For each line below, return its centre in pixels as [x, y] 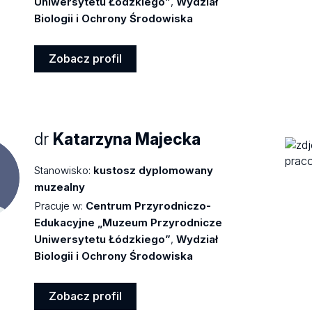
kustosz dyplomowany [154, 170]
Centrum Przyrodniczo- [149, 206]
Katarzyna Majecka [127, 139]
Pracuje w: [59, 206]
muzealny [60, 187]
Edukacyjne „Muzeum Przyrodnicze [128, 223]
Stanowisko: [63, 170]
